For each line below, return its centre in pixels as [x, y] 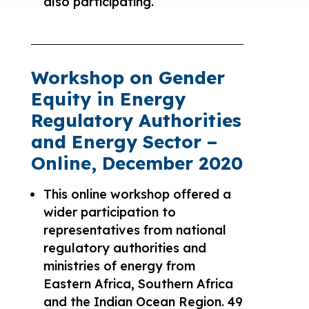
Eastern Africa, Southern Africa [138, 283]
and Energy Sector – [124, 141]
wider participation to [109, 212]
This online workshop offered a [137, 194]
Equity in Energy [108, 99]
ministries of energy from [119, 266]
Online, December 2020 [137, 163]
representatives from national [134, 230]
